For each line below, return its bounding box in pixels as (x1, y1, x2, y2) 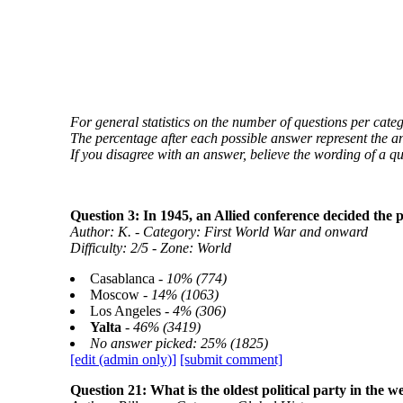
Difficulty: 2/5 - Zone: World (69, 240, 231, 255)
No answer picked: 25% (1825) (89, 336, 268, 351)
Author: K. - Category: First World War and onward (69, 224, 368, 239)
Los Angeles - (89, 303, 173, 318)
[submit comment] (179, 352, 282, 367)
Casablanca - (89, 271, 166, 286)
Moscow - (89, 287, 151, 302)
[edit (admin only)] (69, 352, 176, 367)
